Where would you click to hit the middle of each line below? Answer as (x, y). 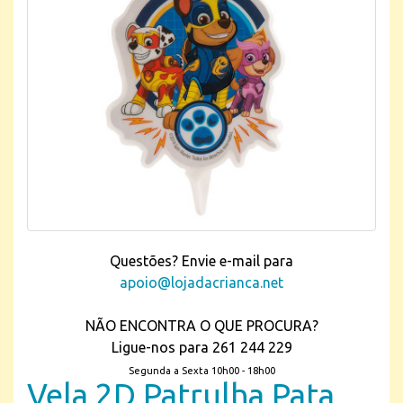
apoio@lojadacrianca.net (201, 282)
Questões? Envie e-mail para (201, 261)
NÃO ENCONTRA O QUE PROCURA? (201, 326)
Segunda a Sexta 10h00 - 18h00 (201, 371)
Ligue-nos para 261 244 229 (201, 347)
